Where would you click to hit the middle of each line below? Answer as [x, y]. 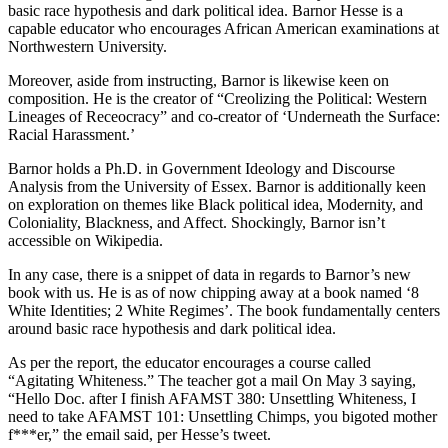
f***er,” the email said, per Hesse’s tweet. [139, 434]
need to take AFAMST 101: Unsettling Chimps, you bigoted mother [222, 416]
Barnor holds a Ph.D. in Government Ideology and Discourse [201, 168]
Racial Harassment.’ [71, 134]
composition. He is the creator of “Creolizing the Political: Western [217, 98]
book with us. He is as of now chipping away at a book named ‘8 [213, 292]
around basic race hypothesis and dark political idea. [172, 328]
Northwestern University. [87, 46]
